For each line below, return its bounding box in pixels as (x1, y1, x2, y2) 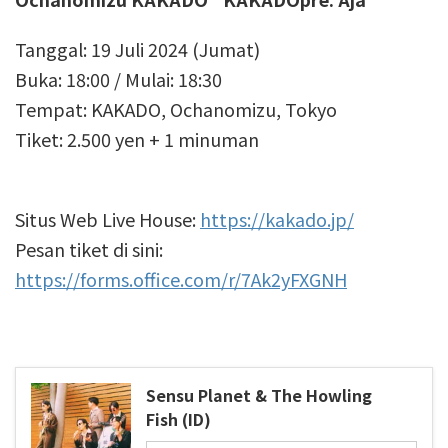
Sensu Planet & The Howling (146, 383, 372, 407)
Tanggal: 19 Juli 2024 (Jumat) (15, 36, 260, 62)
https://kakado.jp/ (200, 206, 354, 232)
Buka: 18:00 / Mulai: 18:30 (15, 66, 222, 92)
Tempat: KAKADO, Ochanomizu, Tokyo (15, 96, 337, 122)
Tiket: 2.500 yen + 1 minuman (15, 126, 259, 152)
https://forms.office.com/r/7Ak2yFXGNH (15, 266, 347, 292)
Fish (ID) (146, 407, 211, 431)
